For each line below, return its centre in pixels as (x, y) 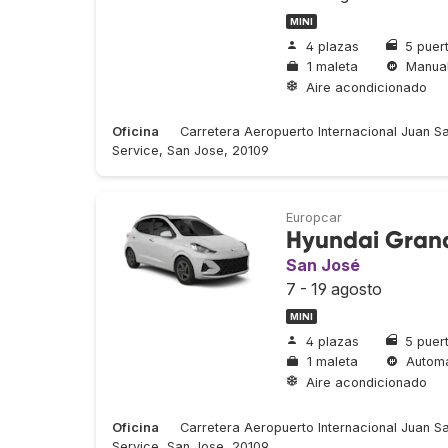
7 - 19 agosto (334, 289)
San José (323, 265)
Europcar (314, 218)
